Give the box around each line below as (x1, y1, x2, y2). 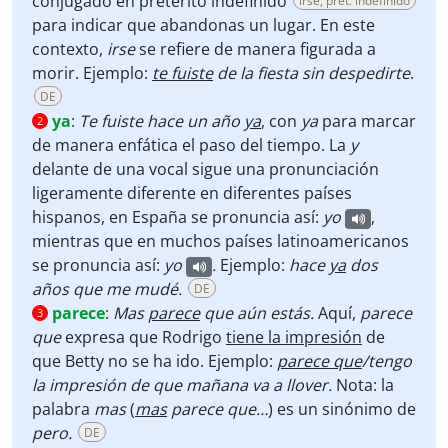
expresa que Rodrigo (61, 326, 226, 348)
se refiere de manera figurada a (139, 38, 376, 60)
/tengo (362, 350, 412, 372)
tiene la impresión (226, 326, 362, 348)
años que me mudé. (32, 278, 182, 300)
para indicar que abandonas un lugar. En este (32, 14, 375, 36)
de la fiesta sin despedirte (213, 62, 410, 84)
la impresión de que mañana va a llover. (32, 374, 332, 396)
